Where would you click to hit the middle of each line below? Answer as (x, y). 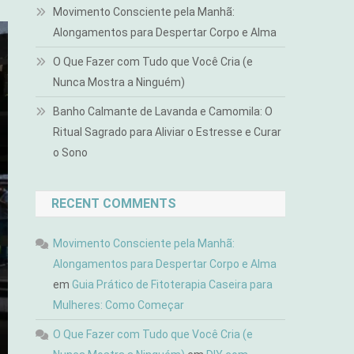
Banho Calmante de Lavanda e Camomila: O (163, 111)
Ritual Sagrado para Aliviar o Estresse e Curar (168, 132)
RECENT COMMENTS (114, 203)
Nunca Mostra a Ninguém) (119, 82)
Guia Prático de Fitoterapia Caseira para (173, 284)
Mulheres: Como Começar (119, 305)
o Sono (71, 153)
